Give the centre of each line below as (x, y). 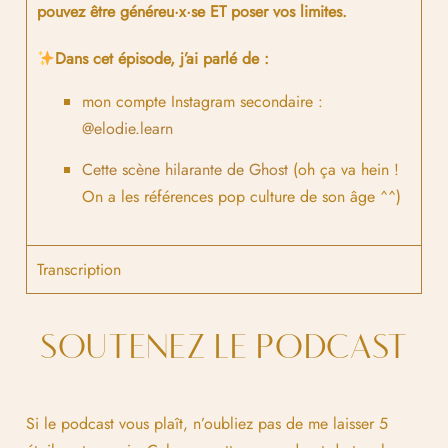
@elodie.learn (127, 128)
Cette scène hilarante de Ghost (185, 169)
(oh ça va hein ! (343, 169)
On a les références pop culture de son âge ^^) (241, 196)
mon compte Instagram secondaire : (202, 101)
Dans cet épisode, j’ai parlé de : (162, 58)
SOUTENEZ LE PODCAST (224, 348)
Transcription (79, 269)
